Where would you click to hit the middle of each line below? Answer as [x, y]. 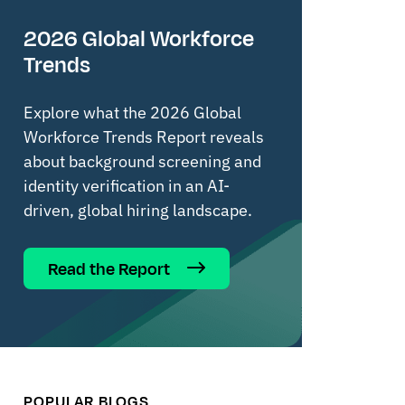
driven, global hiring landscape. [138, 211]
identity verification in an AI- [127, 186]
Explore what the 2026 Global [132, 113]
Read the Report [111, 269]
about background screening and [142, 162]
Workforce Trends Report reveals [144, 137]
